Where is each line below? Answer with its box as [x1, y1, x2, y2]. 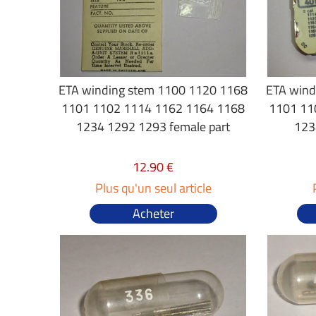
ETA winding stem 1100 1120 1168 [59, 80, 248, 99]
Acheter [132, 204, 174, 223]
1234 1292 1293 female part [76, 117, 231, 136]
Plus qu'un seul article [95, 178, 212, 197]
